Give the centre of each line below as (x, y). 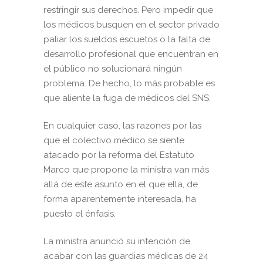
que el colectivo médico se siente (114, 141)
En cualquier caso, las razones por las (122, 126)
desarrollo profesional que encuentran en (131, 54)
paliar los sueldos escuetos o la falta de (127, 40)
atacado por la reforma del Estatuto (119, 155)
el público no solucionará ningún (113, 69)
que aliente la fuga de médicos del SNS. (127, 98)
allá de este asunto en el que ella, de (121, 185)
